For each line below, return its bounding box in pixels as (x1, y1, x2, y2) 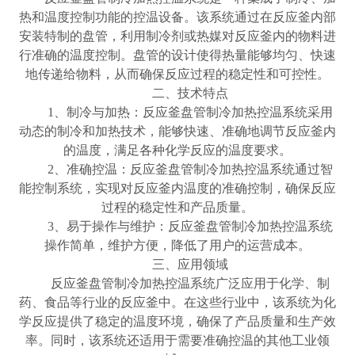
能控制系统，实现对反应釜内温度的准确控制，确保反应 (19, 181, 336, 196)
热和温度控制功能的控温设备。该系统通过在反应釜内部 (19, 10, 336, 25)
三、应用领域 (127, 258, 228, 272)
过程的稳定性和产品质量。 (101, 200, 254, 215)
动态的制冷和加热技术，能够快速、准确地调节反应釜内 (19, 124, 336, 139)
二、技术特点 (127, 86, 228, 101)
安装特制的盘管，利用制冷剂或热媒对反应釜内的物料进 (19, 29, 336, 44)
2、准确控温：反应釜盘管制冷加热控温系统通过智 (22, 162, 333, 177)
